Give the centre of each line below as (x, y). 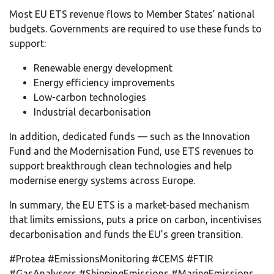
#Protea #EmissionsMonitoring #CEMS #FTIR (111, 259)
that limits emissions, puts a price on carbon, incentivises (135, 220)
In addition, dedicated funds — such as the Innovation (130, 137)
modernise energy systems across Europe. (102, 181)
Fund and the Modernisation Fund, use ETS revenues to (131, 151)
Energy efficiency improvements (104, 83)
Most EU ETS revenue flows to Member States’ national (132, 14)
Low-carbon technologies (90, 98)
